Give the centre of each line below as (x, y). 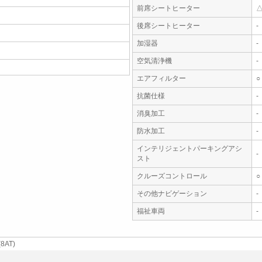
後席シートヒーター (168, 26)
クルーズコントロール (172, 176)
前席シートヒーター (168, 8)
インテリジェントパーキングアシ (189, 149)
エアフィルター (161, 78)
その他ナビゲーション (172, 194)
